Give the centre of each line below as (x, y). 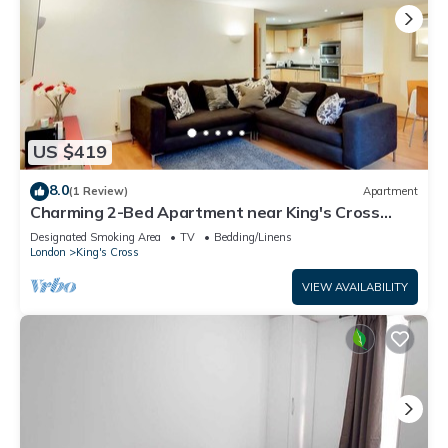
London (48, 251)
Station (59, 229)
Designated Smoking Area (95, 236)
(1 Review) (98, 191)
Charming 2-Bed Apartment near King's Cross (205, 211)
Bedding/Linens (253, 236)
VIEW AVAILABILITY (355, 286)
